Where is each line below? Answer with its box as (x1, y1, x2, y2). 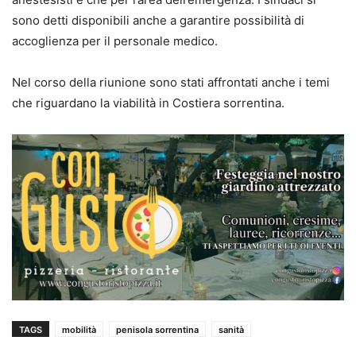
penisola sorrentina (116, 324, 199, 336)
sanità (219, 324, 244, 336)
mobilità (62, 324, 96, 336)
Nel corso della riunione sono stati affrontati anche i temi (12, 75, 330, 91)
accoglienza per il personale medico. (12, 33, 218, 49)
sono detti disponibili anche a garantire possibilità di (12, 13, 308, 29)
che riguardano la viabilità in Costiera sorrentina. (12, 95, 284, 111)
